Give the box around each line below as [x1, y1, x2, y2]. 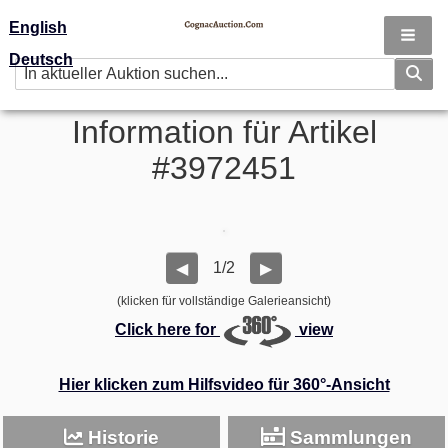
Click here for [115, 321, 220, 339]
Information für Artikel [71, 114, 377, 150]
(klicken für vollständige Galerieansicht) [117, 294, 331, 308]
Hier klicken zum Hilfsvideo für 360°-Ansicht [58, 375, 390, 393]
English [9, 19, 67, 36]
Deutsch [9, 51, 73, 68]
